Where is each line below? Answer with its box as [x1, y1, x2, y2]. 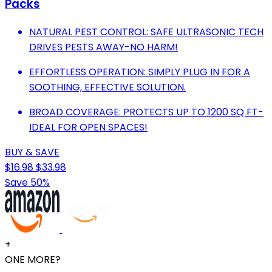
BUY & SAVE [5, 144, 59, 159]
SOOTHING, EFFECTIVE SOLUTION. [29, 80, 186, 94]
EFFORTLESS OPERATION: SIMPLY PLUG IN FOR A [29, 64, 250, 79]
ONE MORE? [5, 252, 61, 267]
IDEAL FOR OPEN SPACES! [29, 120, 148, 134]
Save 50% [5, 175, 50, 189]
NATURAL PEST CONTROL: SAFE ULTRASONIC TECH [29, 24, 263, 39]
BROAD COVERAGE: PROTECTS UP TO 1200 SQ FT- [29, 104, 263, 119]
